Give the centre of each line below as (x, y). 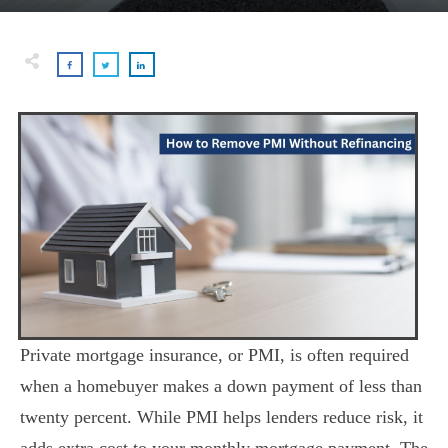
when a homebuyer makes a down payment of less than (221, 386)
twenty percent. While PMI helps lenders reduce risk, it (221, 417)
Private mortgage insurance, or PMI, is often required (214, 355)
